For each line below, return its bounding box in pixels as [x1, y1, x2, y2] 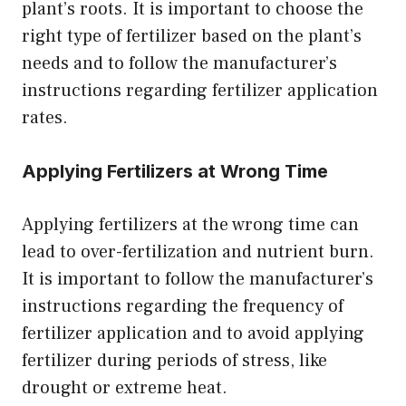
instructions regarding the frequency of [22, 294, 343, 318]
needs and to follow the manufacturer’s [22, 51, 337, 75]
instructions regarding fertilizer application [22, 78, 378, 102]
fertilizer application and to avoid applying [22, 321, 364, 345]
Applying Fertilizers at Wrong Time [22, 159, 328, 182]
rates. [22, 105, 68, 130]
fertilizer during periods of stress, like [22, 348, 327, 372]
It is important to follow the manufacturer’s [22, 266, 373, 291]
